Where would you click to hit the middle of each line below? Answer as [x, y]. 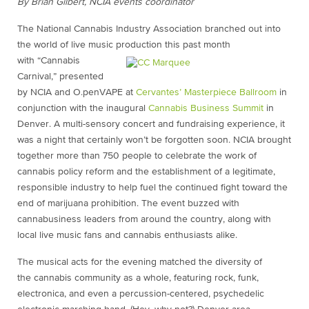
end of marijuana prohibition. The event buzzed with [128, 203]
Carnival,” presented [60, 77]
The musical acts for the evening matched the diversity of [140, 262]
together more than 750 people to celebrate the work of [137, 156]
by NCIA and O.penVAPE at [77, 92]
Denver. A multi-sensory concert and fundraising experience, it [151, 124]
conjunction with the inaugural [83, 108]
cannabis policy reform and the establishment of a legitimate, [146, 172]
